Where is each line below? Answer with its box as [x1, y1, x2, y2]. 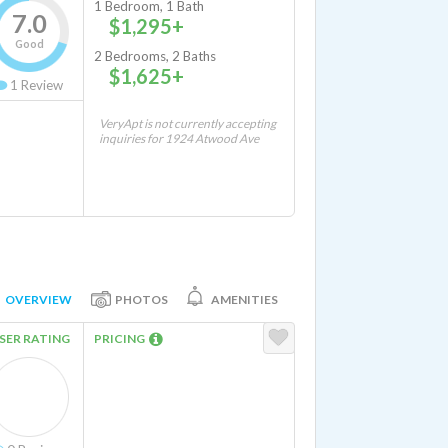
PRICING [94, 331, 149, 346]
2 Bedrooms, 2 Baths [94, 48, 216, 64]
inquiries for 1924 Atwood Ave [99, 131, 259, 146]
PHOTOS [115, 291, 168, 307]
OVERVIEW [5, 291, 72, 307]
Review [18, 77, 63, 93]
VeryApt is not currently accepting [99, 116, 276, 131]
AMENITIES [211, 291, 278, 307]
